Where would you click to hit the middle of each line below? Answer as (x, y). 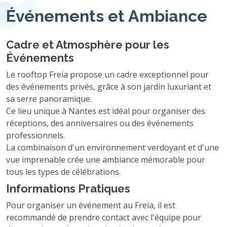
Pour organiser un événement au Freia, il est (91, 205)
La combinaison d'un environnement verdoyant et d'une (112, 147)
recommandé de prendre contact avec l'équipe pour (104, 217)
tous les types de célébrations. (63, 172)
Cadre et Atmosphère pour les (88, 45)
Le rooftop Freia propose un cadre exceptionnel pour (107, 74)
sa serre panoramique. (49, 99)
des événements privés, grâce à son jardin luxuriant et (109, 87)
